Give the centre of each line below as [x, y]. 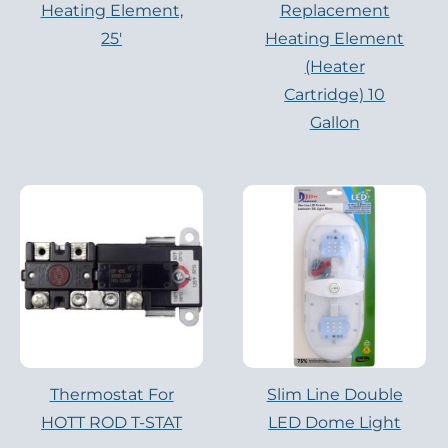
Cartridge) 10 [335, 95]
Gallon [334, 123]
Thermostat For [111, 395]
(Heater [334, 67]
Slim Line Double [334, 395]
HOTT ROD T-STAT [112, 423]
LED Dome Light [335, 423]
